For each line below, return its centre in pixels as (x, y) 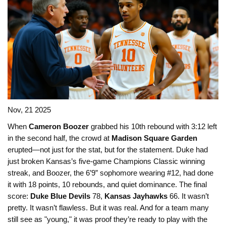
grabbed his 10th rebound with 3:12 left (153, 127)
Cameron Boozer (59, 127)
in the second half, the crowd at (60, 138)
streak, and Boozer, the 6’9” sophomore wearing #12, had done (110, 173)
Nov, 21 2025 (29, 110)
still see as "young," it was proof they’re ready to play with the (107, 220)
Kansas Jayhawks (136, 196)
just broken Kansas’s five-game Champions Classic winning (106, 162)
